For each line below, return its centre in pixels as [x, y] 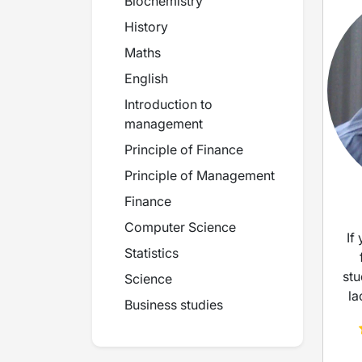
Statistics [152, 253]
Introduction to [168, 104]
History [146, 27]
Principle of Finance [184, 149]
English [146, 78]
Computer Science [180, 227]
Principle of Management [200, 175]
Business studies [174, 305]
